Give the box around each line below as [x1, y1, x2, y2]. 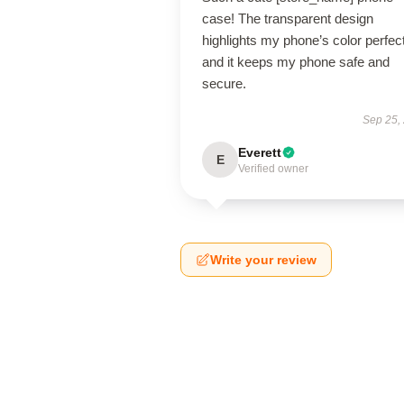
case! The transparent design [202, 11, 373, 26]
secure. [202, 76, 246, 91]
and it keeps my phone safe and [202, 54, 390, 69]
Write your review [210, 252, 317, 267]
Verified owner [238, 162, 308, 175]
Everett [238, 145, 281, 160]
